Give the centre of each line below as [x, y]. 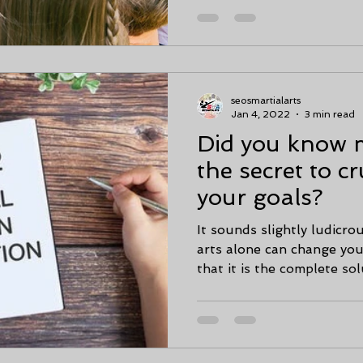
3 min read [330, 114]
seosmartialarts [266, 100]
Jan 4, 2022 [261, 114]
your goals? [260, 197]
